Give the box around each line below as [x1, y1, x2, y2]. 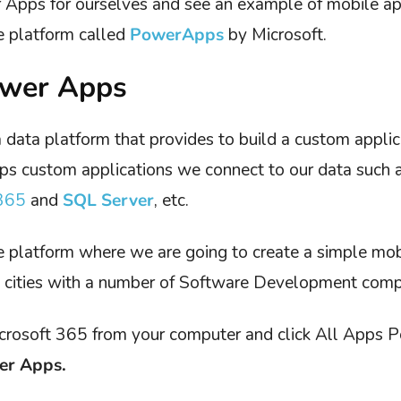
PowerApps [130, 22, 224, 47]
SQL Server [63, 188, 154, 212]
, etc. [154, 188, 189, 212]
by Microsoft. [224, 22, 327, 47]
